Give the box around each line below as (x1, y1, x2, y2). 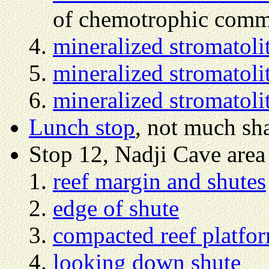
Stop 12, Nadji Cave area (29, 141, 265, 168)
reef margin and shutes (53, 168, 266, 195)
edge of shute (53, 195, 179, 222)
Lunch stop (29, 114, 135, 141)
